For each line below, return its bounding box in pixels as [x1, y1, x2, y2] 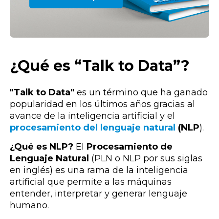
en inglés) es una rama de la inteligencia [10, 165, 188, 176]
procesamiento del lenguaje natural [10, 122, 175, 133]
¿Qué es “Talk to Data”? [10, 57, 190, 75]
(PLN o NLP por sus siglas [91, 153, 202, 164]
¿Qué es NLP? [10, 141, 73, 153]
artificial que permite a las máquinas [10, 176, 172, 188]
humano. [10, 200, 49, 211]
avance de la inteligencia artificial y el [10, 110, 175, 122]
